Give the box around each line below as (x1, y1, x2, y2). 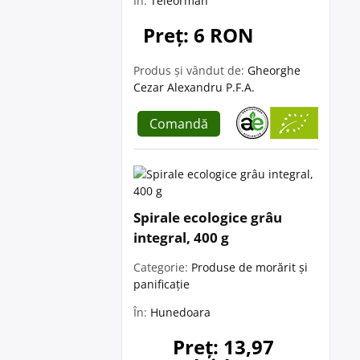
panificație (133, 276, 190, 292)
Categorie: (133, 260, 191, 275)
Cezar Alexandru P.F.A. (133, 80, 255, 95)
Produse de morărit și (191, 260, 308, 275)
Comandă (149, 115, 208, 133)
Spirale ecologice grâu (133, 208, 282, 227)
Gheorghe (247, 63, 301, 78)
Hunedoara (150, 305, 211, 320)
